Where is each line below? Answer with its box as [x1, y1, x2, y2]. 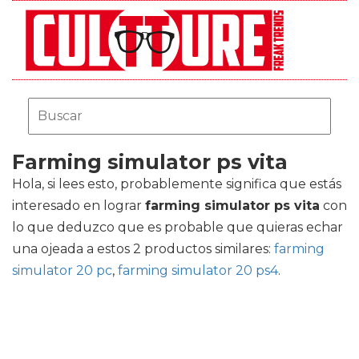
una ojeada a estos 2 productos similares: [12, 241, 274, 256]
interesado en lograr [12, 198, 145, 213]
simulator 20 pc [12, 263, 112, 278]
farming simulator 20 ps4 [118, 263, 278, 278]
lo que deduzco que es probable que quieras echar [12, 220, 343, 235]
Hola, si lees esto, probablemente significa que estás [12, 176, 341, 192]
